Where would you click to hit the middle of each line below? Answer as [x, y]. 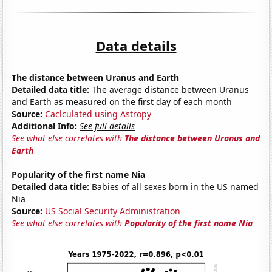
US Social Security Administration [113, 211]
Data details [136, 45]
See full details [107, 126]
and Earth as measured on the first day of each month [122, 101]
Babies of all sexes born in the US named [174, 186]
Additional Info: [45, 126]
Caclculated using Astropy [98, 114]
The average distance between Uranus [169, 89]
